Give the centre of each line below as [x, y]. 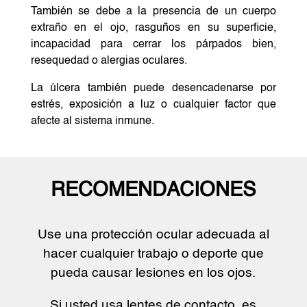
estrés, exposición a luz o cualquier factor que [153, 105]
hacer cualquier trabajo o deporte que [153, 254]
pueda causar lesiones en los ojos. [153, 273]
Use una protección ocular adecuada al [153, 234]
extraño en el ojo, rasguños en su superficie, [153, 28]
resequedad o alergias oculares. [109, 61]
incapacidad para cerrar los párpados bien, [153, 44]
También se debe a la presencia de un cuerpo [153, 11]
